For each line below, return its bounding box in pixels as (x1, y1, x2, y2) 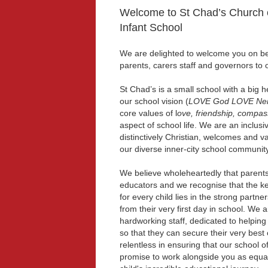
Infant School (119, 22, 182, 33)
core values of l (119, 108, 177, 118)
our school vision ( (119, 96, 188, 106)
